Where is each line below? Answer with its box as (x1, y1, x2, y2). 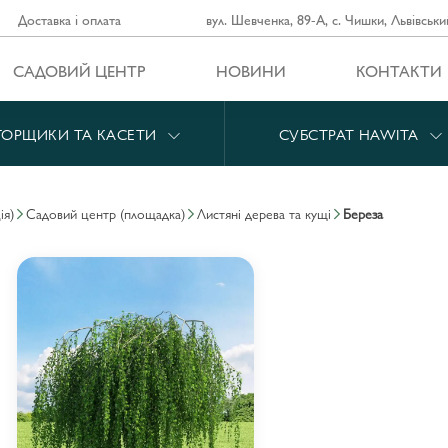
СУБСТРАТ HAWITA (278, 122, 424, 144)
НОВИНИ (215, 58, 286, 82)
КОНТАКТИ (355, 58, 442, 82)
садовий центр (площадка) (36, 203, 185, 224)
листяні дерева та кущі (206, 203, 331, 224)
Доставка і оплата (17, 9, 121, 29)
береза (351, 203, 383, 224)
